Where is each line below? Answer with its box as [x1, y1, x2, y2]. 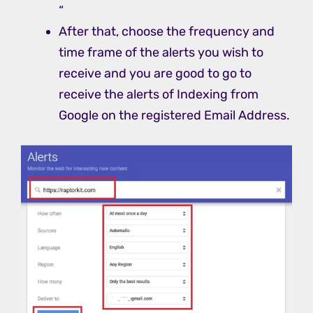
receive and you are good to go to [59, 65, 252, 81]
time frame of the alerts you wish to [59, 44, 263, 60]
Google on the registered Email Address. [59, 107, 290, 123]
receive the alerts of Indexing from [59, 86, 259, 102]
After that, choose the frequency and [59, 23, 275, 39]
